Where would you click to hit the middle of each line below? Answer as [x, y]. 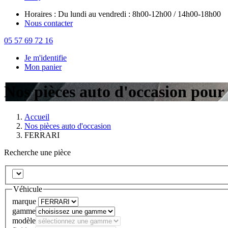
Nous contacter [49, 23]
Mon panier [43, 67]
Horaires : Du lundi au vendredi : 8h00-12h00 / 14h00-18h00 [123, 14]
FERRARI [42, 135]
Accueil [37, 117]
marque [24, 201]
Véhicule [28, 189]
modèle [24, 220]
